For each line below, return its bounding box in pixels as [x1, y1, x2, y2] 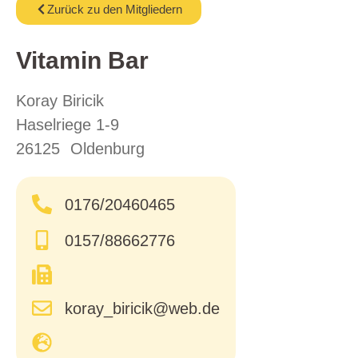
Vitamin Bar [16, 46, 149, 74]
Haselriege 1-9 [16, 115, 119, 133]
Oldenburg [70, 139, 145, 157]
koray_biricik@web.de [65, 299, 221, 317]
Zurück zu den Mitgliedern [47, 2, 182, 16]
